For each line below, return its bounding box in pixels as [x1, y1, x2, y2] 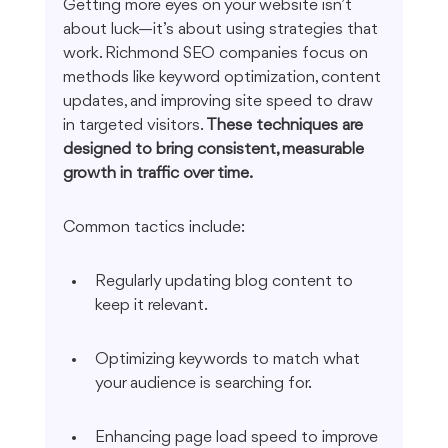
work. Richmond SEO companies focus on [62, 45, 372, 63]
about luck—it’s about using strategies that [62, 21, 382, 39]
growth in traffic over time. [62, 165, 253, 183]
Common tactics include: [62, 219, 245, 237]
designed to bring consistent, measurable [62, 141, 368, 159]
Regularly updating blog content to [94, 273, 357, 291]
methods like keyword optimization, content [62, 69, 385, 87]
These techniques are [205, 117, 367, 135]
